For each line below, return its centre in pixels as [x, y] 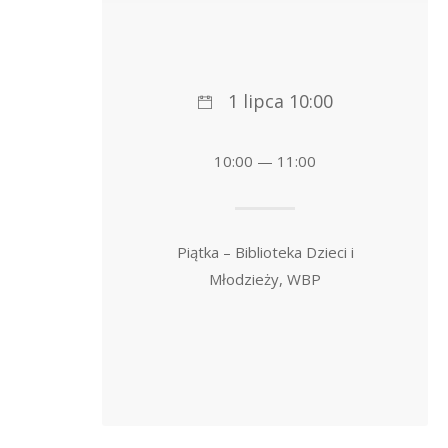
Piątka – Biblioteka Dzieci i [265, 252]
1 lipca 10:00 [280, 100]
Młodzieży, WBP [265, 279]
